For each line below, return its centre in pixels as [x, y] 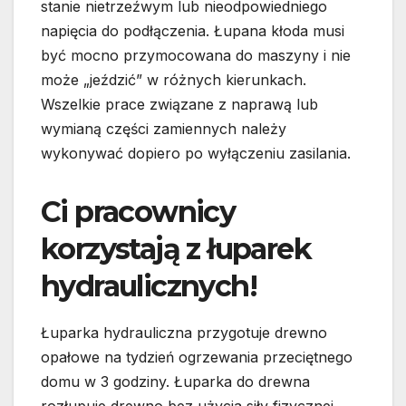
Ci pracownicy [138, 212]
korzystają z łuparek [176, 249]
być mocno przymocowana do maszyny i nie [196, 56]
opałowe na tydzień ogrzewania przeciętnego [197, 358]
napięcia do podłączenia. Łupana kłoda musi [193, 31]
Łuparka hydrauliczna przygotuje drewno [184, 333]
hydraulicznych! [149, 286]
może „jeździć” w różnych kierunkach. [174, 80]
